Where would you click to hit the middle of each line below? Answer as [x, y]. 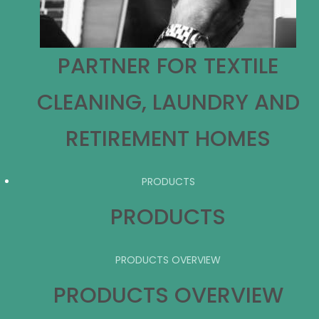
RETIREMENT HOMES [168, 138]
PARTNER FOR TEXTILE [168, 66]
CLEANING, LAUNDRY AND [168, 102]
